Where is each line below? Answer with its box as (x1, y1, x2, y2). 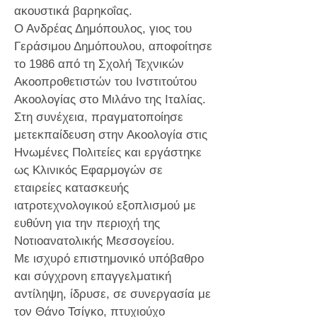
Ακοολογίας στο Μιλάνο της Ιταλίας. (14, 93, 206, 106)
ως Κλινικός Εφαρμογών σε (14, 163, 163, 177)
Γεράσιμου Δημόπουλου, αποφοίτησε (14, 40, 212, 53)
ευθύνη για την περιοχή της (14, 217, 160, 230)
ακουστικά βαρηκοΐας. (14, 4, 132, 18)
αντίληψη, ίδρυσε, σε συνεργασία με (14, 287, 211, 301)
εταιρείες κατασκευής (14, 181, 129, 195)
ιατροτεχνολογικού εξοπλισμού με (14, 199, 196, 212)
